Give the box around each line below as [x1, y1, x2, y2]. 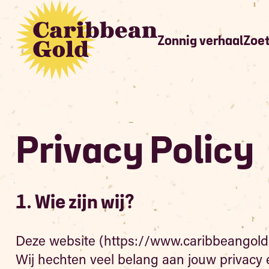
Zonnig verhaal [157, 35, 243, 47]
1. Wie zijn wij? [15, 195, 134, 211]
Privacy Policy [15, 135, 254, 169]
